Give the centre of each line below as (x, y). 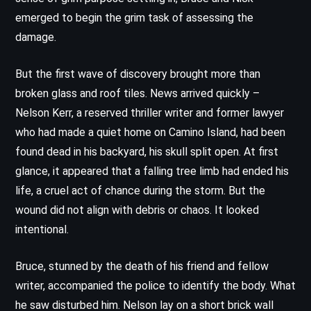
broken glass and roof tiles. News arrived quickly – (137, 93)
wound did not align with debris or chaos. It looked (137, 210)
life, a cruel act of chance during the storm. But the (140, 190)
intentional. (42, 229)
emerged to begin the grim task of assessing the (134, 17)
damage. (36, 37)
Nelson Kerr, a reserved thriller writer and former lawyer (150, 112)
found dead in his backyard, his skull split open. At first (147, 151)
